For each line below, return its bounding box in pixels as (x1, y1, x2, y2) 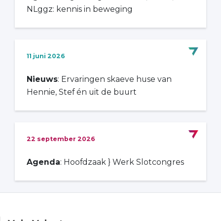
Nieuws (27, 74, 58, 84)
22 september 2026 (27, 135, 95, 143)
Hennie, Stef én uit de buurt (27, 87, 137, 97)
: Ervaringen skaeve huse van (58, 74, 172, 84)
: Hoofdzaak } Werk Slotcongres (60, 157, 184, 167)
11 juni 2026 (27, 52, 65, 60)
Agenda (27, 157, 60, 167)
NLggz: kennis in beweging (27, 4, 133, 14)
